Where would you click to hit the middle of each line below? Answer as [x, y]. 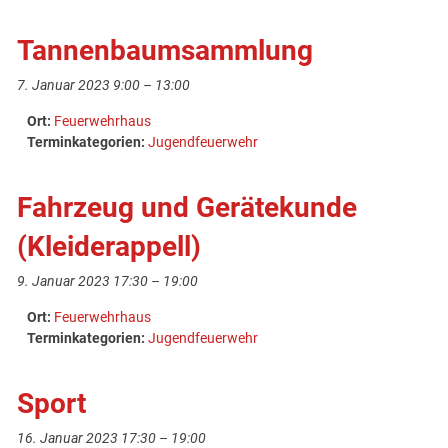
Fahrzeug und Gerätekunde [187, 207]
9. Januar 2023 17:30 [83, 281]
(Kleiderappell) [109, 246]
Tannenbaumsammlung [165, 50]
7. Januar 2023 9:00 [79, 85]
